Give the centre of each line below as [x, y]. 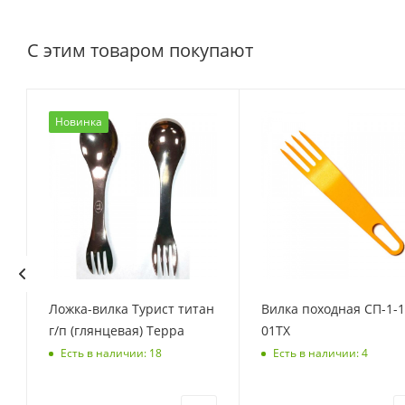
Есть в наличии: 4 [320, 353]
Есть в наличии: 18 [111, 353]
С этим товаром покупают [140, 50]
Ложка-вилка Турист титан [132, 308]
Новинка [79, 121]
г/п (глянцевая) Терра [117, 330]
